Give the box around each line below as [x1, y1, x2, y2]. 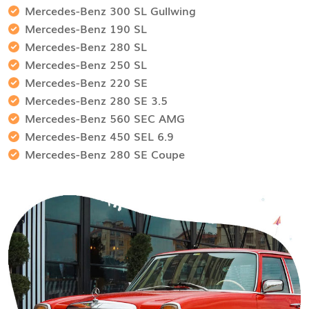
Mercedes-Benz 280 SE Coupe [25, 146, 185, 163]
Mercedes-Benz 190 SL [25, 20, 147, 37]
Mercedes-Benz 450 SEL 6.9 [25, 128, 174, 145]
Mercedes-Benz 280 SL [25, 38, 147, 55]
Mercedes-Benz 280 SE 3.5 [25, 92, 168, 109]
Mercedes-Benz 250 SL [25, 56, 147, 73]
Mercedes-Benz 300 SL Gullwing [25, 2, 196, 19]
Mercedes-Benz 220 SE [25, 74, 148, 91]
